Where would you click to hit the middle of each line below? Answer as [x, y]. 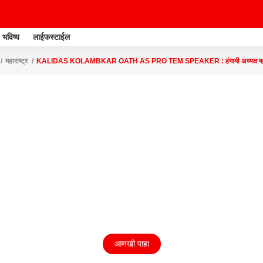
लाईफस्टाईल [51, 37]
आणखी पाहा [131, 244]
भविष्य [11, 37]
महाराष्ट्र [16, 61]
